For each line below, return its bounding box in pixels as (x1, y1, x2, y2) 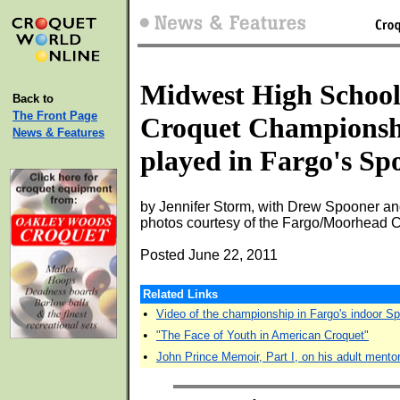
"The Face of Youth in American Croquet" (156, 329, 369, 342)
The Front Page (12, 109, 97, 122)
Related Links (143, 287, 218, 301)
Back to (12, 92, 54, 105)
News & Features (12, 126, 104, 139)
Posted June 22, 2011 (140, 247, 278, 262)
